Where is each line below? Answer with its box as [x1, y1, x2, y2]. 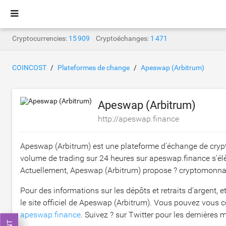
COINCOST [12, 64, 46, 72]
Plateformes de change [58, 64, 130, 72]
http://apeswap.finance [98, 114, 179, 124]
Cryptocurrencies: [12, 34, 67, 42]
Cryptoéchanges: [96, 34, 149, 42]
